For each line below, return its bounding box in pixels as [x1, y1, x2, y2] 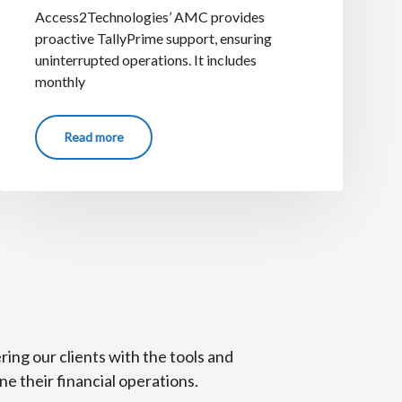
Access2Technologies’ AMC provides [34, 7, 265, 25]
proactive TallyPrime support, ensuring [34, 29, 272, 47]
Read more [63, 128, 124, 144]
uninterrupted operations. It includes [34, 50, 257, 68]
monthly [34, 72, 85, 90]
